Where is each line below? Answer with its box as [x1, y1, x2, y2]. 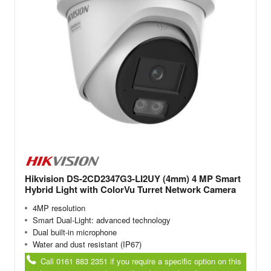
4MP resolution [32, 202, 85, 214]
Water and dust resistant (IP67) [32, 238, 142, 250]
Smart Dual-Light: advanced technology [32, 214, 171, 226]
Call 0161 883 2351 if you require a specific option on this [38, 255, 241, 267]
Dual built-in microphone [32, 226, 117, 238]
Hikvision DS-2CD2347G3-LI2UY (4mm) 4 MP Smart [25, 172, 241, 186]
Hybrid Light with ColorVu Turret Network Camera [25, 183, 236, 197]
